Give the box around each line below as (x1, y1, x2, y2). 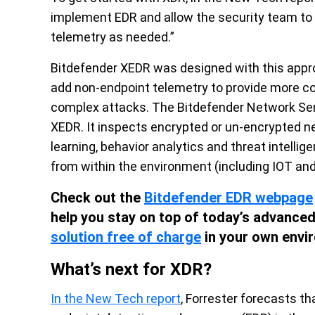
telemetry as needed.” (51, 30, 174, 45)
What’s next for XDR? (51, 259, 212, 280)
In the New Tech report (51, 291, 181, 307)
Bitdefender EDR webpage (144, 189, 313, 207)
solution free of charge (51, 229, 201, 246)
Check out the (51, 189, 144, 207)
